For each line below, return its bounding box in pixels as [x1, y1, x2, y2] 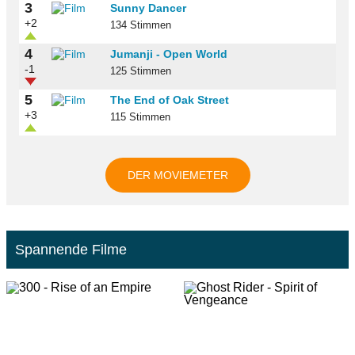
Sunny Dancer [110, 2, 186, 15]
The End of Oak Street [110, 94, 229, 107]
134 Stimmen [110, 20, 171, 32]
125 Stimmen [110, 66, 171, 78]
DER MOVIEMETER [127, 169, 228, 182]
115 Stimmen [110, 112, 170, 124]
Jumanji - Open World [110, 48, 227, 61]
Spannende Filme [15, 242, 128, 258]
